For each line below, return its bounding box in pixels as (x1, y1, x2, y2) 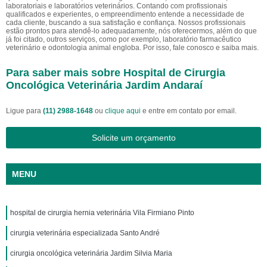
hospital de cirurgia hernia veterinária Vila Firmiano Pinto (10, 209, 194, 217)
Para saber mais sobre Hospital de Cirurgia (6, 67, 225, 79)
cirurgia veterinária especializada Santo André (10, 229, 160, 237)
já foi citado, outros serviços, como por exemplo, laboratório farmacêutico (6, 35, 241, 44)
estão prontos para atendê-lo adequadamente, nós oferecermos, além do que (6, 27, 257, 35)
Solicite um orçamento (91, 133, 176, 142)
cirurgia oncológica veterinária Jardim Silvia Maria (10, 249, 172, 257)
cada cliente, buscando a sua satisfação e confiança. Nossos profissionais (6, 18, 246, 27)
